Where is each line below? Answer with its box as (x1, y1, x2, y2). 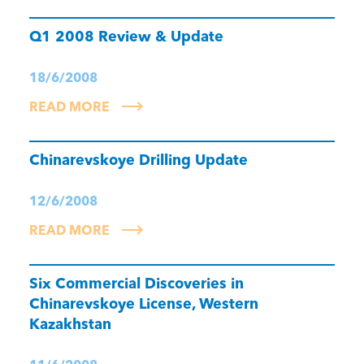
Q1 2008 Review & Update (28, 28, 223, 45)
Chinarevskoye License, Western (28, 295, 258, 313)
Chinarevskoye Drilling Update (28, 151, 248, 169)
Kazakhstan (28, 315, 111, 333)
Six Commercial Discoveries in (28, 275, 244, 292)
